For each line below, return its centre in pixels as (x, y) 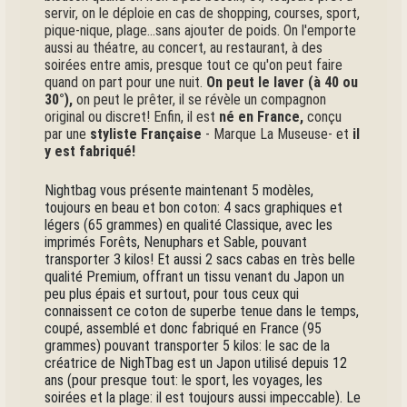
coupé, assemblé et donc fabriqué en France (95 (184, 328)
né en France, (262, 116)
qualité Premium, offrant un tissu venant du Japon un (195, 276)
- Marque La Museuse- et (278, 134)
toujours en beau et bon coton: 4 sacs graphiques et (194, 207)
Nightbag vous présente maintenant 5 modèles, (179, 190)
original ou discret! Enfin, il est (132, 116)
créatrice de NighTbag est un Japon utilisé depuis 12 (196, 362)
